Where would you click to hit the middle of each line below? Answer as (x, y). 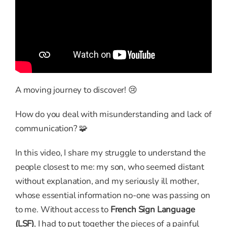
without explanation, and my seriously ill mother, (107, 181)
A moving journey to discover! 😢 (76, 90)
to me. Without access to (63, 210)
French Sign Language (153, 210)
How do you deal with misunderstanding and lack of (113, 115)
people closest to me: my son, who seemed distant (110, 167)
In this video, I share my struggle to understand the (111, 153)
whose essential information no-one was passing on (113, 196)
